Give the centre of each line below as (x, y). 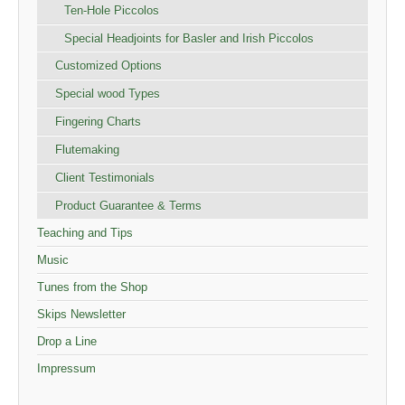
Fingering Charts (98, 122)
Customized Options (108, 66)
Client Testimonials (105, 178)
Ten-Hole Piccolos (112, 11)
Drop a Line (67, 342)
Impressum (66, 369)
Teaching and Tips (85, 233)
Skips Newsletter (81, 315)
